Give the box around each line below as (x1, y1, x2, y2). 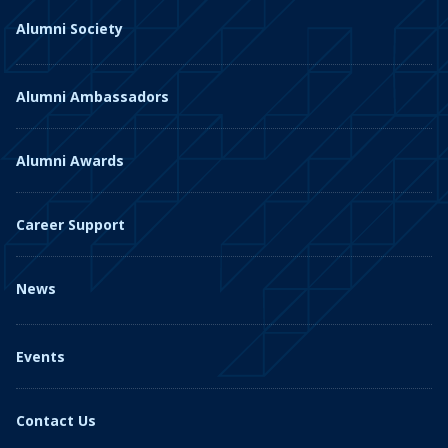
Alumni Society (16, 19, 123, 38)
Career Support (16, 215, 125, 234)
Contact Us (16, 411, 96, 430)
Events (16, 347, 65, 366)
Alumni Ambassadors (16, 87, 169, 106)
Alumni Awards (16, 151, 124, 170)
